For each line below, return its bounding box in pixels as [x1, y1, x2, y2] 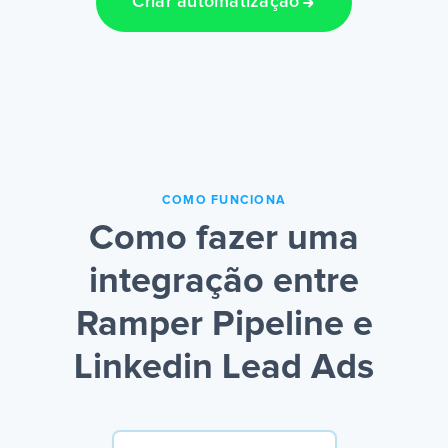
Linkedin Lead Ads [74, 350, 374, 387]
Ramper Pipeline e [75, 307, 373, 344]
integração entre [89, 264, 359, 301]
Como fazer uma [89, 221, 359, 258]
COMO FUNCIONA [161, 194, 287, 208]
